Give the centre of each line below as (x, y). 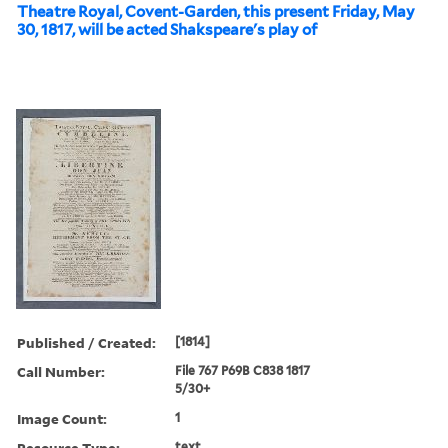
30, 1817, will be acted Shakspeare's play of (167, 29)
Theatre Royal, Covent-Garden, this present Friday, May (216, 11)
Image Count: (62, 418)
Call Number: (61, 371)
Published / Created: (86, 342)
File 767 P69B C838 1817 (243, 370)
